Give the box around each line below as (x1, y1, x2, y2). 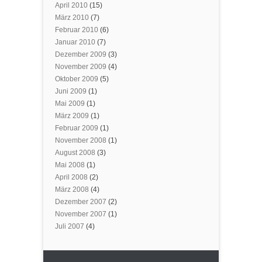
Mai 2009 (55, 99, 85, 108)
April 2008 (55, 173, 88, 181)
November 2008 (55, 136, 106, 144)
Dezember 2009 (55, 50, 106, 58)
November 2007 (55, 210, 106, 218)
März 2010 (55, 13, 89, 22)
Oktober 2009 (55, 75, 98, 83)
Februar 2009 (55, 124, 98, 132)
